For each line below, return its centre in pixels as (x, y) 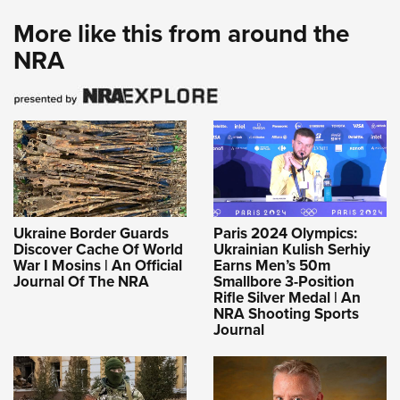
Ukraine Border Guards (91, 233)
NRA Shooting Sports (286, 314)
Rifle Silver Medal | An (287, 298)
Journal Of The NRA (81, 282)
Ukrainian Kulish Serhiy (292, 250)
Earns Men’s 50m (272, 266)
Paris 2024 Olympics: (285, 233)
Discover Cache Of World (98, 250)
